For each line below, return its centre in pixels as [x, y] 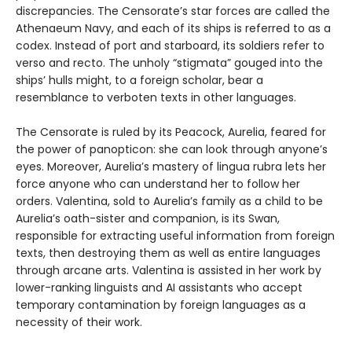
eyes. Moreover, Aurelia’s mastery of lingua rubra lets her [171, 167]
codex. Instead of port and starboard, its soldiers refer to [170, 46]
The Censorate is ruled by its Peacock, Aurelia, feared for [171, 132]
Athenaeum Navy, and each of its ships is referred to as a [173, 29]
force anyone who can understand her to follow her [158, 184]
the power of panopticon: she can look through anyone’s [172, 150]
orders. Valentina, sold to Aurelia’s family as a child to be [169, 202]
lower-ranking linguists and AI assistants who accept [159, 288]
